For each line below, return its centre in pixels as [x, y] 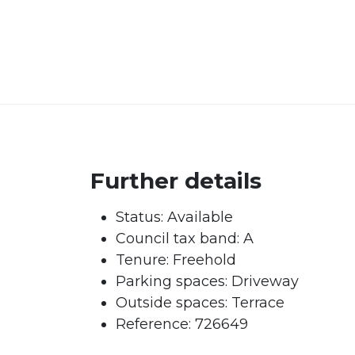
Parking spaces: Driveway [207, 281]
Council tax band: [179, 239]
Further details [176, 181]
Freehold [202, 260]
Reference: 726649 [182, 324]
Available [198, 217]
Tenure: [142, 260]
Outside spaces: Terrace [200, 303]
